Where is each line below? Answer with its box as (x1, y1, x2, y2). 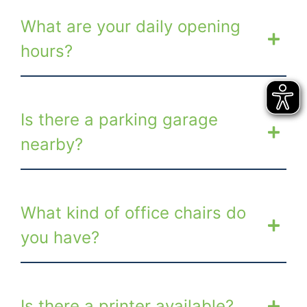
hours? (21, 40, 73, 61)
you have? (21, 227, 99, 247)
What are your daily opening (21, 16, 241, 36)
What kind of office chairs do (21, 202, 246, 223)
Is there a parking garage (21, 109, 218, 130)
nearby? (21, 134, 83, 154)
